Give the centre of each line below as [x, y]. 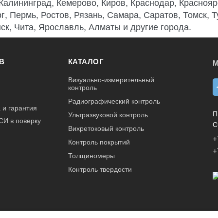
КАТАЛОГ [86, 61]
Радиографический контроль [114, 100]
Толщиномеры [91, 155]
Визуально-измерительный [111, 79]
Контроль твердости [100, 169]
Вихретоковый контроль [106, 128]
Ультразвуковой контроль [108, 114]
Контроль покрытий [99, 141]
